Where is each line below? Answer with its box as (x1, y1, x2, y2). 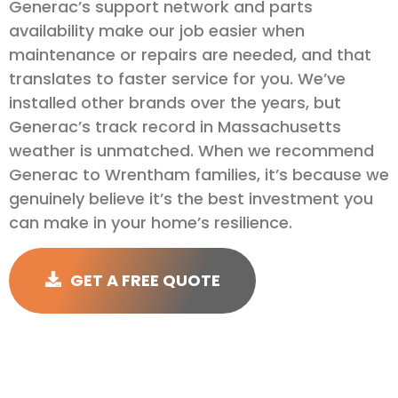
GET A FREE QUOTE (69, 268, 220, 291)
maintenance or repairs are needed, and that (9, 44, 371, 67)
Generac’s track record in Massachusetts (9, 115, 341, 139)
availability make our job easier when (9, 20, 305, 43)
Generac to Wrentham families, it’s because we (9, 163, 389, 187)
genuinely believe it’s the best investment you (9, 187, 373, 211)
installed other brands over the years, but (9, 92, 341, 115)
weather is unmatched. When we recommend (9, 139, 374, 163)
